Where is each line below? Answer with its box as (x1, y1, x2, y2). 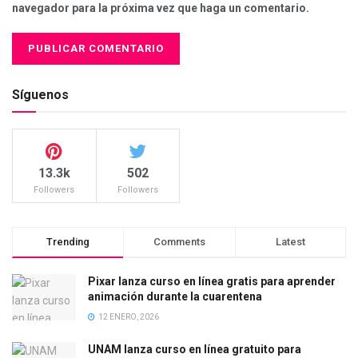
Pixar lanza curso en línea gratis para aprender (88, 275, 336, 288)
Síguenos (12, 87, 69, 103)
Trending (46, 236, 90, 249)
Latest (275, 236, 305, 249)
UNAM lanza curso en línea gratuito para (88, 343, 301, 356)
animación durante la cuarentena (88, 290, 262, 304)
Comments (153, 236, 205, 249)
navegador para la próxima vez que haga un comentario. (12, 2, 309, 15)
